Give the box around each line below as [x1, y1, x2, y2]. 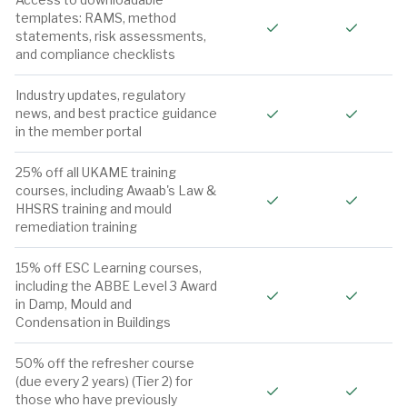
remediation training [15, 219, 137, 234]
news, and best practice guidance [15, 105, 217, 121]
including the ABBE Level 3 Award [15, 278, 217, 293]
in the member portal [15, 124, 142, 139]
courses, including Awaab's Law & [15, 183, 216, 198]
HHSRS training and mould [15, 201, 172, 216]
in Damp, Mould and [15, 296, 132, 312]
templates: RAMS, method [15, 10, 176, 25]
